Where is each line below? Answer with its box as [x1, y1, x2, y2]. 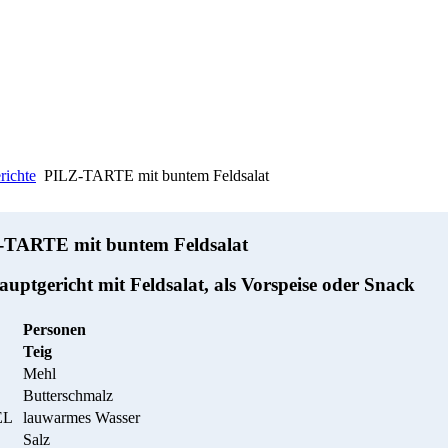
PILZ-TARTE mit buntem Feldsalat [40, 167, 269, 184]
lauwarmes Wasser [23, 409, 140, 427]
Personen [23, 321, 86, 339]
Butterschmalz [23, 387, 113, 405]
